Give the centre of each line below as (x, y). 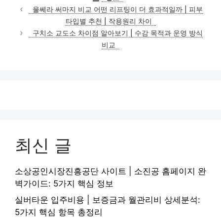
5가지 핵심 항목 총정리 (59, 212)
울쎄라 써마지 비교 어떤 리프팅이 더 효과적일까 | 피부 (118, 9)
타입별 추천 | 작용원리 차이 (109, 21)
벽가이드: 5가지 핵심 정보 (64, 183)
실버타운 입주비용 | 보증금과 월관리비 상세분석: (108, 200)
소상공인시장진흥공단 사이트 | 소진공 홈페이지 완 (110, 171)
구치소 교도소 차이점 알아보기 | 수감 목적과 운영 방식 (118, 33)
